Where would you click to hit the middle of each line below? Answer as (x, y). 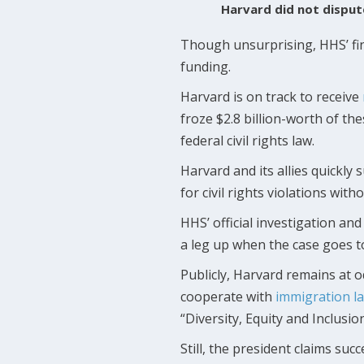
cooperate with (228, 297)
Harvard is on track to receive (271, 97)
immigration (313, 297)
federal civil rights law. (247, 141)
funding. (206, 67)
